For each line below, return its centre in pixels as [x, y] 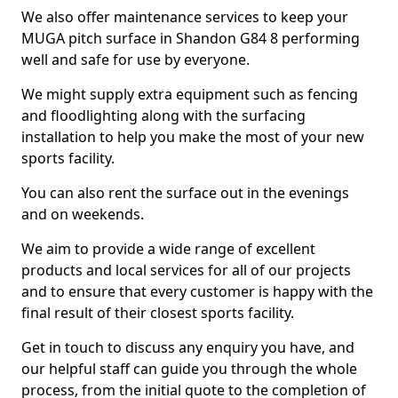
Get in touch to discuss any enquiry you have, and [188, 347]
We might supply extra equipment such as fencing [190, 94]
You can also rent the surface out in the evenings [185, 193]
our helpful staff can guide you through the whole [189, 369]
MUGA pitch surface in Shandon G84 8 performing [191, 38]
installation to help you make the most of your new [193, 137]
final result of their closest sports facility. [158, 313]
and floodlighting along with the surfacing [163, 115]
